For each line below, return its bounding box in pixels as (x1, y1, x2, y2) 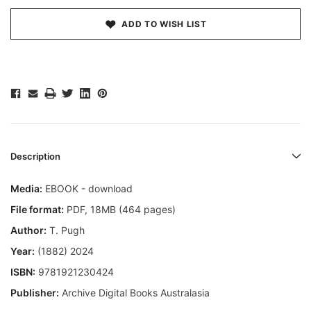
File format (10, 203, 61, 216)
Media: (10, 183, 42, 195)
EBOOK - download (42, 183, 133, 195)
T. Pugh (47, 224, 85, 237)
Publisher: (10, 287, 59, 299)
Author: (10, 224, 47, 237)
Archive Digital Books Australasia (59, 287, 210, 299)
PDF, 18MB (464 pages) (64, 203, 176, 216)
